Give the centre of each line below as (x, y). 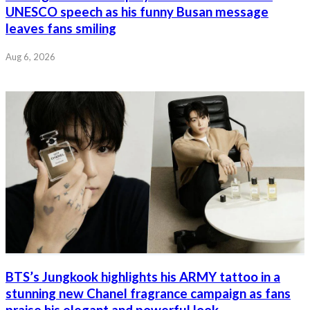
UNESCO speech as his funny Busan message (137, 11)
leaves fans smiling (61, 28)
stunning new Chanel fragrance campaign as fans (148, 294)
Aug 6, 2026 (30, 57)
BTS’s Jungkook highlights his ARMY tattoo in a (143, 277)
